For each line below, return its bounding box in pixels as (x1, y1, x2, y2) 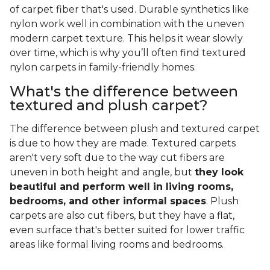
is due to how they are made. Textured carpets (10, 137, 236, 149)
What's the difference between (10, 83, 238, 101)
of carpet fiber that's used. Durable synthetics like (10, 4, 249, 16)
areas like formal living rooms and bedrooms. (10, 239, 228, 251)
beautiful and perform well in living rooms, (10, 181, 233, 193)
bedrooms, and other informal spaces (10, 195, 206, 207)
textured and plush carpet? (10, 96, 208, 115)
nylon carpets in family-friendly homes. (10, 61, 198, 74)
